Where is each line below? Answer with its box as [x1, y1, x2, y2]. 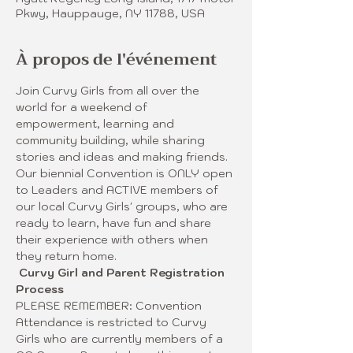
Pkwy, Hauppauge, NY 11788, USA [16, 6, 205, 20]
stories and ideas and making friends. [16, 150, 231, 164]
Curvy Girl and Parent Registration [19, 266, 228, 280]
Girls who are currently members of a [16, 332, 226, 346]
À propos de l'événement [16, 46, 217, 73]
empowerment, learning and [16, 117, 177, 131]
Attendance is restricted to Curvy [16, 315, 210, 329]
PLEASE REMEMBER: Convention [16, 299, 205, 313]
